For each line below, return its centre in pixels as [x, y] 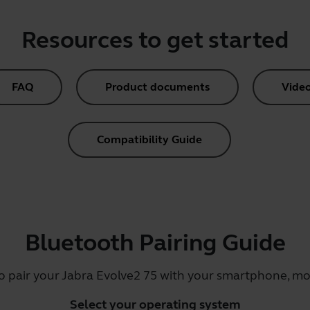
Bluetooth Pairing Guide [155, 243]
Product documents [157, 87]
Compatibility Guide [149, 139]
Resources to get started [155, 40]
